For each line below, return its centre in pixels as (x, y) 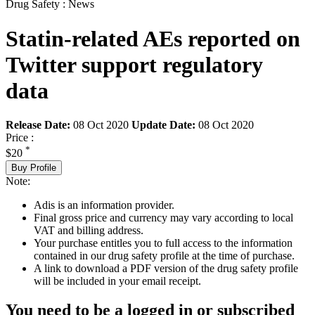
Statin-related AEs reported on (153, 38)
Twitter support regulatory (134, 64)
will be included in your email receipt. (117, 281)
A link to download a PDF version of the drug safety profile (166, 268)
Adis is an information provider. (104, 205)
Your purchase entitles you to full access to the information (163, 243)
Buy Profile (34, 167)
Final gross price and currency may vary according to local (163, 217)
